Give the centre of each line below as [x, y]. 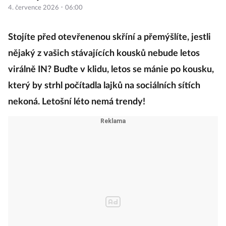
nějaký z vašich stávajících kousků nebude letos [104, 54]
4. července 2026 [34, 8]
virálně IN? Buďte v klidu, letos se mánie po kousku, [111, 70]
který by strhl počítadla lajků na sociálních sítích [104, 86]
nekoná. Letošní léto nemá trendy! [77, 102]
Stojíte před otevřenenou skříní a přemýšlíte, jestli [109, 38]
